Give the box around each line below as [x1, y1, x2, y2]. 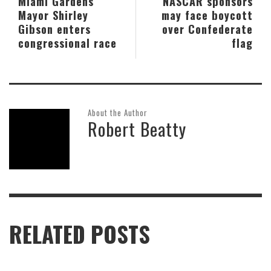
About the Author [88, 106, 148, 119]
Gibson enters [18, 21, 91, 38]
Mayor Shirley [18, 7, 88, 24]
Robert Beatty [88, 116, 186, 142]
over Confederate [162, 21, 253, 38]
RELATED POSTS [9, 218, 150, 251]
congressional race [18, 34, 117, 51]
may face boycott [162, 7, 253, 24]
